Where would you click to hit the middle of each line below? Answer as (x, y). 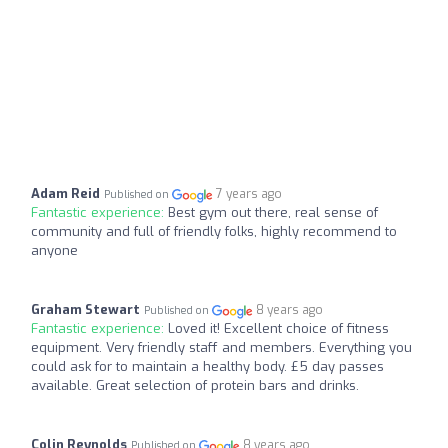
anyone (54, 251)
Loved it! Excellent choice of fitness (278, 329)
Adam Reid (65, 194)
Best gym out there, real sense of (273, 213)
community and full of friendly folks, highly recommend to (214, 232)
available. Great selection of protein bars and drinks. (195, 386)
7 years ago (249, 194)
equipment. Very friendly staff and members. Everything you (221, 348)
